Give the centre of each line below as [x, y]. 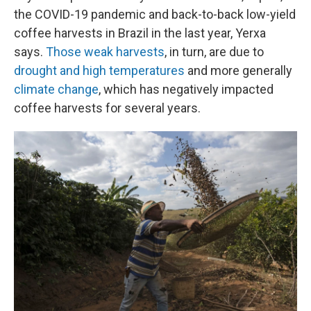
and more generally [238, 70]
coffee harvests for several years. [107, 108]
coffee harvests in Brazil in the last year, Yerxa [140, 33]
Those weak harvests [105, 52]
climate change [56, 89]
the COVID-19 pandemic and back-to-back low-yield [155, 14]
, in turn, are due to [214, 52]
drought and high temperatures [99, 70]
